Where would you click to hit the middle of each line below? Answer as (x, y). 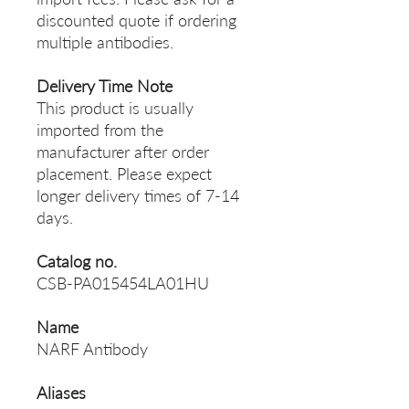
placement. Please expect (124, 174)
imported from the (100, 130)
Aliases (61, 393)
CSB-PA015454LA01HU (123, 283)
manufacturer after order (123, 152)
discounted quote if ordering (136, 21)
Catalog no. (77, 262)
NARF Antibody (92, 349)
